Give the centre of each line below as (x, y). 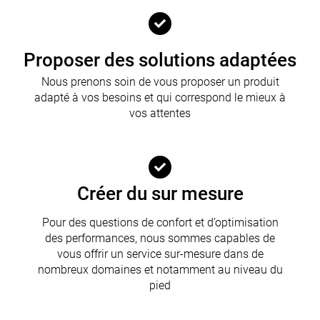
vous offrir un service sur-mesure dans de (160, 254)
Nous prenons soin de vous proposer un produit (160, 81)
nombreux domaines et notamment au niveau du (160, 269)
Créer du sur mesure (160, 193)
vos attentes (160, 113)
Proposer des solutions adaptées (160, 60)
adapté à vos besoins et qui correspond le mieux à (160, 97)
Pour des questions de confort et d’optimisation (160, 222)
